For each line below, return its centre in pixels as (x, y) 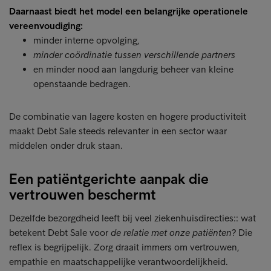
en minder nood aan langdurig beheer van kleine (133, 69)
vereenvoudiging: (46, 26)
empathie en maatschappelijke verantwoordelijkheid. (119, 262)
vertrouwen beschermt (83, 194)
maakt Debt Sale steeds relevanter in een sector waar (118, 131)
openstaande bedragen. (82, 84)
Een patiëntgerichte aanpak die (109, 179)
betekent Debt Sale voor (60, 233)
